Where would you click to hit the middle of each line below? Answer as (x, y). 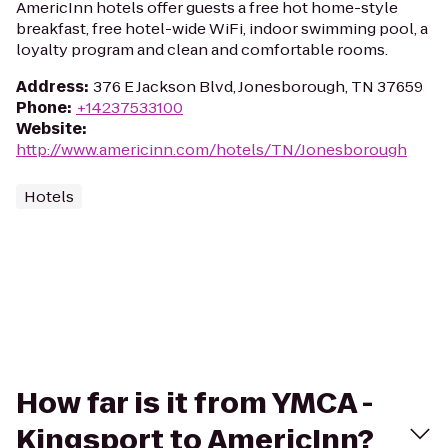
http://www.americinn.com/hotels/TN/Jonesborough (211, 149)
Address (50, 86)
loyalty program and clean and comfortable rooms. (202, 49)
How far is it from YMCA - (194, 403)
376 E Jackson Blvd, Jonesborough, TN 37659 (258, 86)
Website (49, 128)
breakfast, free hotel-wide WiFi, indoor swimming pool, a (222, 28)
